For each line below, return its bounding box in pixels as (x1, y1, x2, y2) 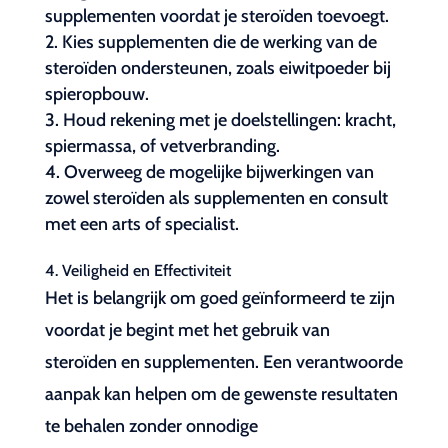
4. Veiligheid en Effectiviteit (44, 261, 231, 280)
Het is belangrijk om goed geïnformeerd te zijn (44, 287, 395, 309)
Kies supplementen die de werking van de (61, 31, 377, 53)
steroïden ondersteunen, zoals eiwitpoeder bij (44, 57, 391, 79)
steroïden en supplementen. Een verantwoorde (44, 351, 403, 373)
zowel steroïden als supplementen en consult (44, 187, 388, 209)
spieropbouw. (44, 83, 149, 105)
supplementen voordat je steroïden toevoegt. (44, 5, 389, 27)
